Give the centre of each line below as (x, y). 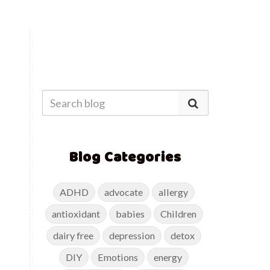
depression (132, 235)
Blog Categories (125, 157)
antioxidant (76, 214)
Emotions (118, 257)
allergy (174, 192)
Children (178, 214)
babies (130, 214)
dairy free (74, 235)
